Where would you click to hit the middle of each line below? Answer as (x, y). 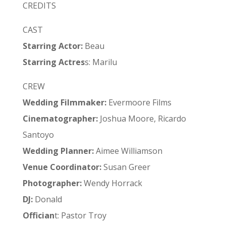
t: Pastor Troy (80, 215)
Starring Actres (53, 62)
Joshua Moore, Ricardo (142, 119)
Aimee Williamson (128, 151)
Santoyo (38, 135)
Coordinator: (75, 167)
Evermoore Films (140, 102)
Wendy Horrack (112, 183)
